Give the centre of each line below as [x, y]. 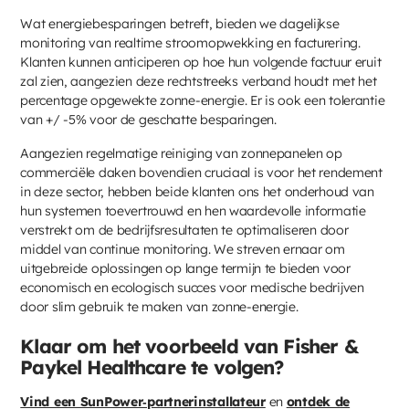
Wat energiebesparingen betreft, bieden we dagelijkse [180, 23]
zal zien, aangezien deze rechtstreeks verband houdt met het [199, 81]
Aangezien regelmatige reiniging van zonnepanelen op [181, 153]
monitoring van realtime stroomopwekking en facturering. [190, 42]
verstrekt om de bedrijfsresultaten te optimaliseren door [184, 230]
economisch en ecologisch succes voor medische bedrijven [192, 287]
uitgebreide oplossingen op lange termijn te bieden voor [185, 268]
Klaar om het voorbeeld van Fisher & [189, 346]
